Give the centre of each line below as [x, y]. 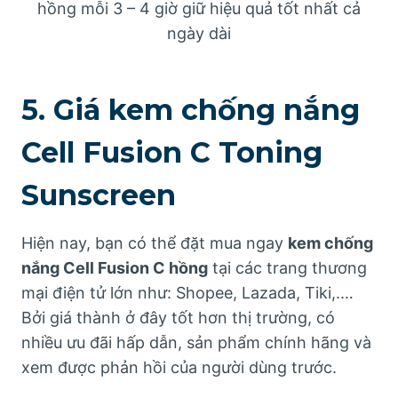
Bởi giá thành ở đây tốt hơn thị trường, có [178, 318]
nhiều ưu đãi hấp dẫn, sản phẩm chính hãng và [196, 343]
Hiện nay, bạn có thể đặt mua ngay [155, 243]
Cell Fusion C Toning [172, 153]
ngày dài [199, 34]
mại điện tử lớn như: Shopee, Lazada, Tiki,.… [187, 293]
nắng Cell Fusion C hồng [115, 268]
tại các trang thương [287, 268]
